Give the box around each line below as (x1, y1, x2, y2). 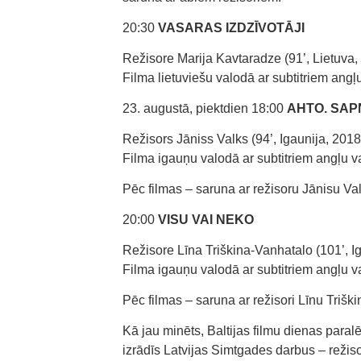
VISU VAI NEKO (158, 213, 254, 226)
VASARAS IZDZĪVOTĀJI (155, 21, 305, 35)
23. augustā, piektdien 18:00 (122, 102, 287, 115)
